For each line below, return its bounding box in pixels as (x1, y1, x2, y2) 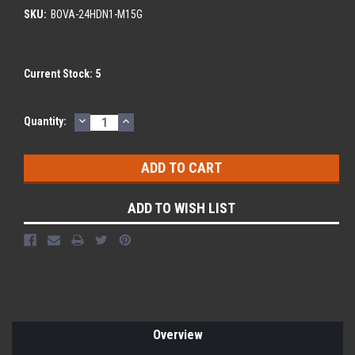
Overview (152, 326, 203, 342)
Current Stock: (24, 67, 95, 80)
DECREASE (76, 111, 144, 128)
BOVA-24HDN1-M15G (50, 7, 143, 21)
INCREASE (120, 111, 185, 128)
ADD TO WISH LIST (128, 199, 235, 216)
